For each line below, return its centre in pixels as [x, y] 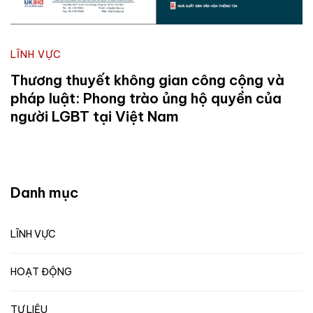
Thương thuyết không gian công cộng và [147, 80]
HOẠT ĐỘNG [41, 271]
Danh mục [44, 192]
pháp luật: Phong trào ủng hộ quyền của [146, 98]
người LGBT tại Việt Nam [95, 116]
